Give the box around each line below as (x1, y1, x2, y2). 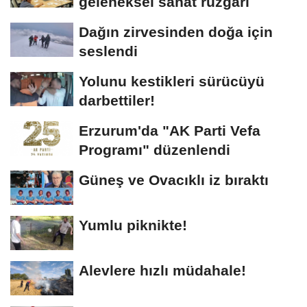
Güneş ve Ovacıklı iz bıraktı (79, 172, 269, 188)
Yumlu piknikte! (79, 217, 187, 234)
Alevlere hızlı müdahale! (79, 262, 246, 279)
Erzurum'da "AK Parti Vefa (79, 123, 260, 139)
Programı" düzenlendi (79, 142, 230, 158)
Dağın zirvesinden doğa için (79, 24, 273, 40)
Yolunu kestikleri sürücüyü (79, 73, 265, 90)
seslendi (79, 43, 138, 60)
